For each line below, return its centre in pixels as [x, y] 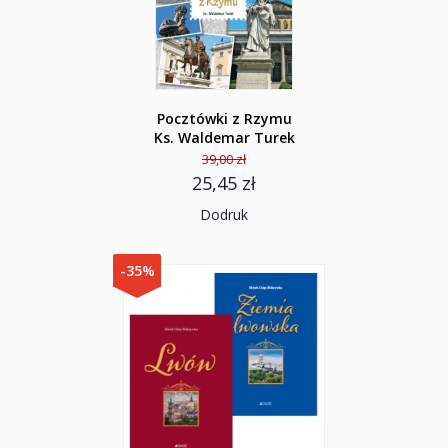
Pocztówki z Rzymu [224, 118]
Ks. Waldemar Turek [224, 137]
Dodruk [224, 214]
